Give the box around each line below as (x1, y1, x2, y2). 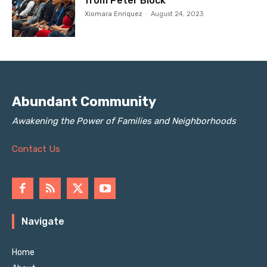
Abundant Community (12, 93, 156, 110)
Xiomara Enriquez (85, 10, 143, 18)
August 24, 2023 (151, 10, 204, 18)
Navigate (21, 215, 64, 227)
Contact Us (12, 143, 60, 154)
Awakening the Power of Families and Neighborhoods (12, 115, 236, 126)
